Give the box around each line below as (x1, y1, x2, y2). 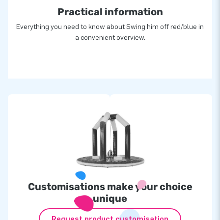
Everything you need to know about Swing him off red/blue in (16, 22, 204, 31)
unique (93, 192, 127, 204)
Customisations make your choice (27, 180, 192, 192)
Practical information (57, 5, 163, 18)
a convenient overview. (75, 33, 145, 42)
